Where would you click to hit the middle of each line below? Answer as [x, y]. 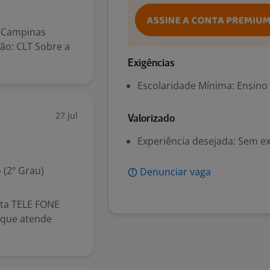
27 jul [67, 115]
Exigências [151, 64]
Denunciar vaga [175, 172]
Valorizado [151, 119]
